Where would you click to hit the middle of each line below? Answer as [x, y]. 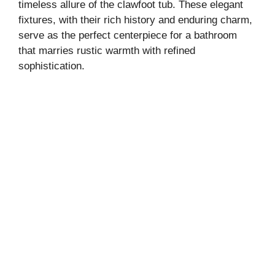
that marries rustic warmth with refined [107, 51]
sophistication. [52, 66]
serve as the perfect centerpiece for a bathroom [128, 36]
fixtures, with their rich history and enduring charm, [135, 20]
